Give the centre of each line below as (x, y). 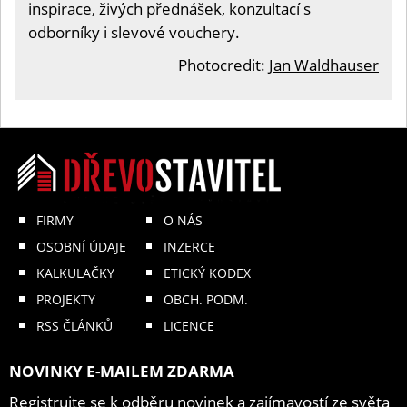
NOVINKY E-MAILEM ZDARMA (122, 372)
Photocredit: (223, 65)
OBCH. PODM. (206, 300)
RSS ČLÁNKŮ (74, 326)
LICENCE (189, 326)
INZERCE (189, 247)
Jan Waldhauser (324, 65)
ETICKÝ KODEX (207, 273)
